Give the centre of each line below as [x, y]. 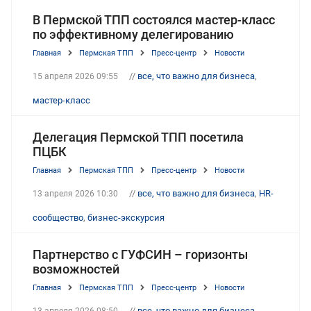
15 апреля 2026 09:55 [75, 76]
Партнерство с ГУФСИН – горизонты [140, 254]
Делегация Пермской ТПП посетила [138, 137]
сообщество [58, 217]
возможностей [76, 269]
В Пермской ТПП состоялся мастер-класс [154, 19]
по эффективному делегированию [133, 34]
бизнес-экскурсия [126, 217]
